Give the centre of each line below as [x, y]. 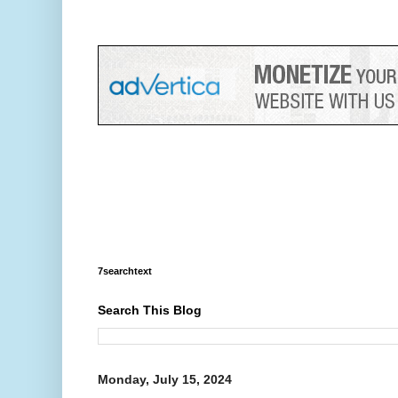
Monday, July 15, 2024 [165, 379]
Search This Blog [150, 310]
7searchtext [125, 271]
